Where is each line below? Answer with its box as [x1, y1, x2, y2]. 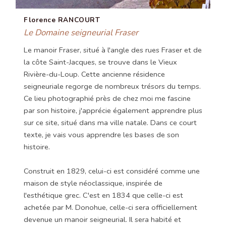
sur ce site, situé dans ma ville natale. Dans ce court [24, 118, 197, 128]
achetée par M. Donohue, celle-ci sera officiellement [24, 202, 197, 213]
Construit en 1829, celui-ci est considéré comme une [24, 166, 200, 177]
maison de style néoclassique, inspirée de [24, 178, 162, 189]
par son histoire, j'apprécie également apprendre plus [24, 105, 202, 116]
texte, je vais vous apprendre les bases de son [24, 130, 179, 140]
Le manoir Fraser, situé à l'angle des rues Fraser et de [24, 45, 202, 55]
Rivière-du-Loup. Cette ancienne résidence [24, 69, 165, 80]
